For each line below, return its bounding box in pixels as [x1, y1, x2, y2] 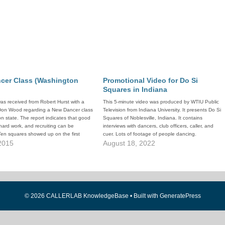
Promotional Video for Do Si [103, 76, 198, 84]
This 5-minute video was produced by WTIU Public [103, 98, 219, 104]
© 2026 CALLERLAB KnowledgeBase [24, 192, 129, 199]
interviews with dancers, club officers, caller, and [103, 123, 214, 129]
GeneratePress [159, 192, 201, 199]
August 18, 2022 [103, 139, 156, 147]
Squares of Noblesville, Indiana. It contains [103, 115, 203, 121]
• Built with [128, 192, 160, 199]
